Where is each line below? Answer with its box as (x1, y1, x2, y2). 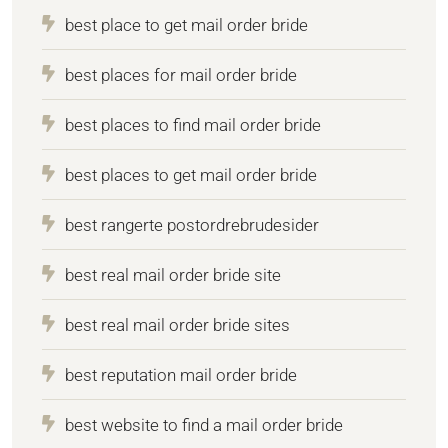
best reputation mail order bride (65, 364, 297, 385)
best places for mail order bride (65, 64, 297, 85)
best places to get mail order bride (65, 164, 317, 185)
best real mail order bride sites (65, 314, 290, 335)
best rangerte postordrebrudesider (65, 214, 319, 235)
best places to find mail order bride (65, 114, 321, 135)
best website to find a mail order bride (65, 414, 343, 435)
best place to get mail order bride (65, 14, 308, 35)
